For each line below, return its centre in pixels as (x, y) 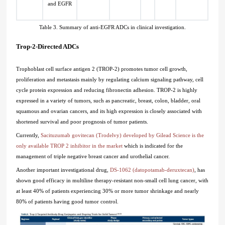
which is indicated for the (153, 146)
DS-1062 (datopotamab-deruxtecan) (152, 170)
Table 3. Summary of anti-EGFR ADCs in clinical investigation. (112, 27)
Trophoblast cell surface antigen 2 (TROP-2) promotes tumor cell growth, (102, 69)
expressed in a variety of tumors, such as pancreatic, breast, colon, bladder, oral (108, 101)
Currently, (29, 135)
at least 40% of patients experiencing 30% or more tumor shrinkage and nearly (108, 191)
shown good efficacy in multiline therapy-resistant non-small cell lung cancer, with (113, 181)
